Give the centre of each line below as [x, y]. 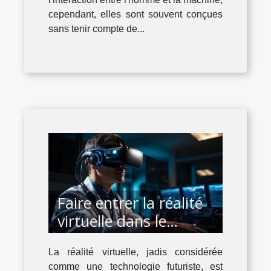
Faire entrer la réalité [130, 202]
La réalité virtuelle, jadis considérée [135, 252]
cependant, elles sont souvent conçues [135, 15]
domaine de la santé [128, 239]
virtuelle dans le [112, 220]
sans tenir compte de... [96, 29]
